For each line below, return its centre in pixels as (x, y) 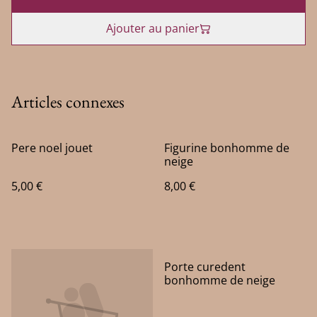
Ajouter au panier (153, 28)
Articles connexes (68, 102)
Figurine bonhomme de (227, 148)
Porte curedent (205, 267)
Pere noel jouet (52, 148)
